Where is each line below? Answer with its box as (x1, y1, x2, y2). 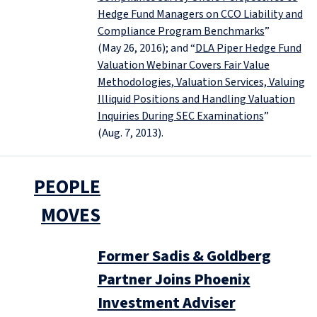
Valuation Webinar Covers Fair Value (97, 57, 270, 73)
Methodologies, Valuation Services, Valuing (97, 74, 305, 90)
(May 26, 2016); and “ (97, 40, 195, 56)
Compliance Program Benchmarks (97, 23, 265, 39)
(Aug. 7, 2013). (97, 125, 166, 141)
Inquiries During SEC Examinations (97, 108, 264, 124)
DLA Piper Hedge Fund (195, 40, 301, 56)
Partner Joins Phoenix (97, 267, 250, 291)
